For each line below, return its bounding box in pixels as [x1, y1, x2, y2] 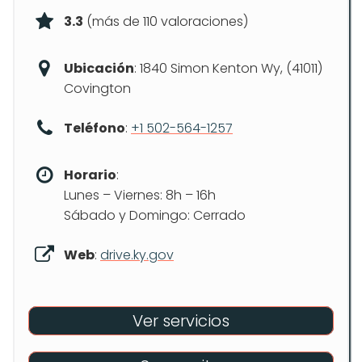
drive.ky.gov [100, 246, 174, 264]
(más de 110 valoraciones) [83, 12, 248, 31]
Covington [64, 79, 131, 98]
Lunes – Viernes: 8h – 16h [64, 186, 216, 204]
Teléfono [64, 119, 125, 137]
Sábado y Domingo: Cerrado [64, 206, 246, 225]
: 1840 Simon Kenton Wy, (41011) [134, 59, 322, 78]
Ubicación [64, 59, 134, 78]
